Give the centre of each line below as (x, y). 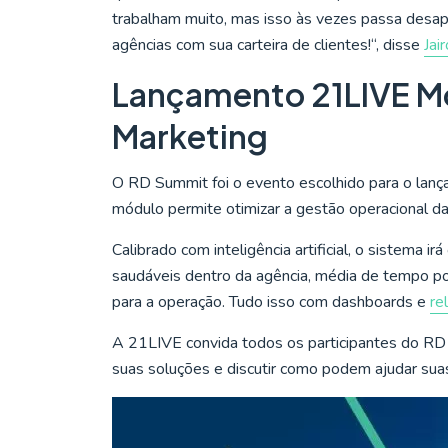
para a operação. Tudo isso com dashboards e (271, 302)
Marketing (190, 136)
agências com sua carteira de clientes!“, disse (268, 45)
